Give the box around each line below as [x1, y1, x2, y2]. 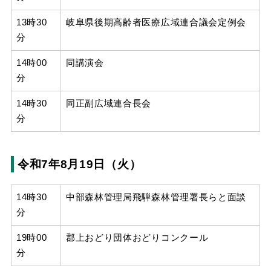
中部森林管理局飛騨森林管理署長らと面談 [65, 192, 247, 202]
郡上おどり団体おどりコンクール [65, 233, 209, 243]
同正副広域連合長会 [65, 99, 152, 108]
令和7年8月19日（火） [17, 157, 142, 171]
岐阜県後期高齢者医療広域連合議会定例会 [65, 18, 247, 27]
